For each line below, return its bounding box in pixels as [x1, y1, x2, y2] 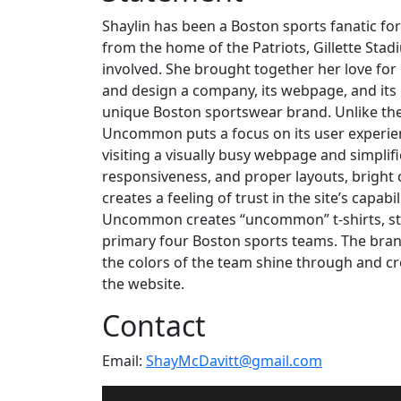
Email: [102, 350, 146, 371]
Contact [102, 305, 206, 345]
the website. [102, 273, 184, 294]
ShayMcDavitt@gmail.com [146, 350, 322, 371]
